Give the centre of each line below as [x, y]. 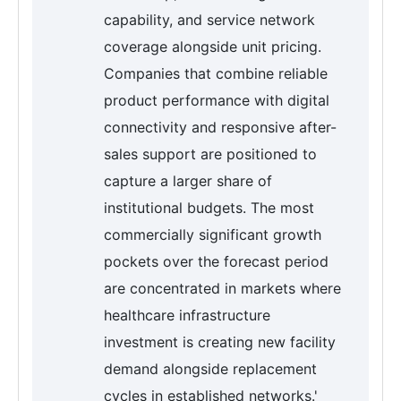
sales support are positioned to [210, 154]
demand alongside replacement [210, 369]
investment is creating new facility [220, 342]
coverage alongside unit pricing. [213, 47]
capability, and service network [209, 20]
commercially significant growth [213, 235]
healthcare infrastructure [187, 316]
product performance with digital [217, 101]
